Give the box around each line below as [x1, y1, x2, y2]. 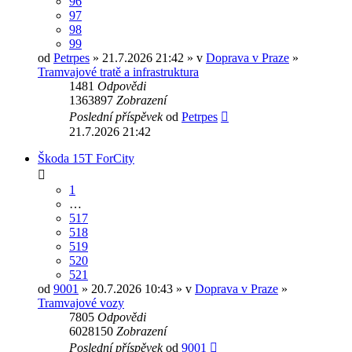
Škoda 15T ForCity [38, 152, 134, 166]
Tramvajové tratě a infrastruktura [38, 65, 199, 79]
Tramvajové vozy [38, 296, 124, 310]
